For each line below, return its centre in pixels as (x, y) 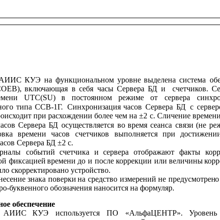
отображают (154, 152)
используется (77, 213)
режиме (131, 98)
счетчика (75, 152)
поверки (62, 179)
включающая (46, 88)
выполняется (136, 134)
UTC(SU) (40, 98)
